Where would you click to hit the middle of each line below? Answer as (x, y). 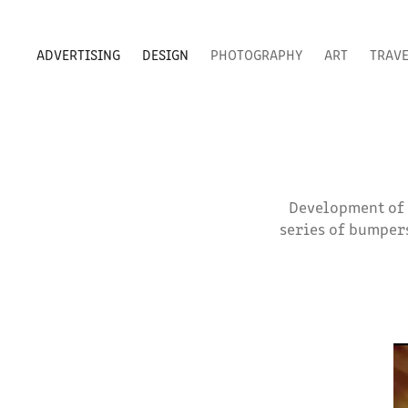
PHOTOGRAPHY (257, 54)
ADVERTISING (79, 54)
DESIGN (166, 54)
